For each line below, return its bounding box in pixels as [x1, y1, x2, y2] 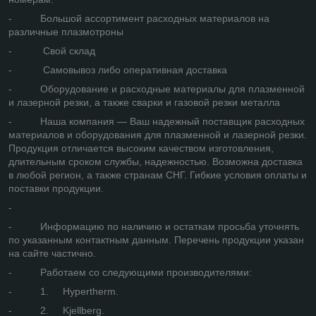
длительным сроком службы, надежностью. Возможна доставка [8, 155, 303, 167]
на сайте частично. [8, 247, 96, 259]
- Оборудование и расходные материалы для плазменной [8, 83, 305, 95]
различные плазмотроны [8, 25, 123, 37]
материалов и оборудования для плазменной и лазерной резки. [8, 128, 307, 140]
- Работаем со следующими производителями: [8, 266, 252, 278]
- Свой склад [8, 44, 95, 56]
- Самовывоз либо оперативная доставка [8, 63, 227, 75]
